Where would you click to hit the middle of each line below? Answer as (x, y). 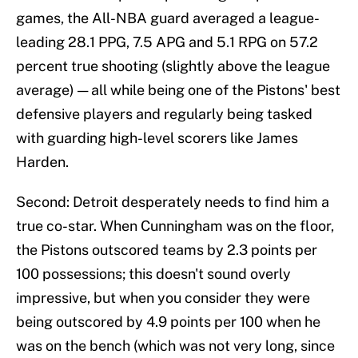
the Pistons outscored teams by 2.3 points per (167, 250)
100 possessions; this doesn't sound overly (153, 274)
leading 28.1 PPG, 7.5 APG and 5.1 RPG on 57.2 (167, 42)
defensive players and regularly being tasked (164, 114)
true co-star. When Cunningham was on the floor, (175, 226)
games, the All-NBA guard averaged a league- (168, 18)
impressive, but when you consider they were (163, 298)
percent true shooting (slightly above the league (173, 66)
